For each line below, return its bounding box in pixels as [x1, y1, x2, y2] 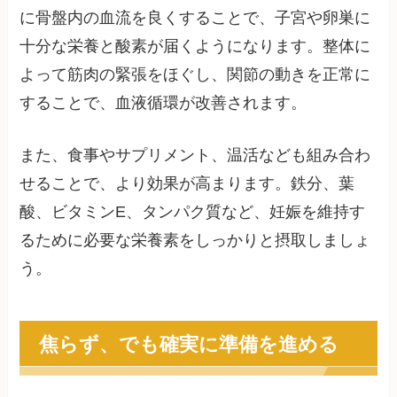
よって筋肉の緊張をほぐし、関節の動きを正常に [19, 66, 371, 84]
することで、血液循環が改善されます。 [19, 94, 307, 113]
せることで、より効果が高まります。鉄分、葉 [19, 174, 355, 192]
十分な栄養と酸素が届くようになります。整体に [19, 37, 371, 56]
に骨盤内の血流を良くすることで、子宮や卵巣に [19, 9, 371, 27]
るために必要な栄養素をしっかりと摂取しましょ [19, 230, 371, 249]
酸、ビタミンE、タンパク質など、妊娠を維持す [19, 202, 366, 221]
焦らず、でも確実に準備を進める [38, 329, 339, 357]
